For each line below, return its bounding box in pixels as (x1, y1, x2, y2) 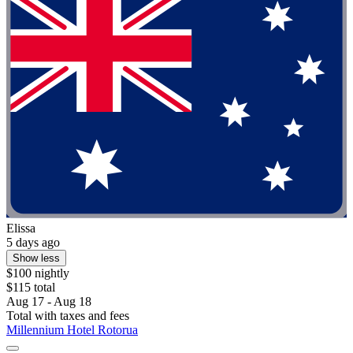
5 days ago (6, 235, 60, 249)
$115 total (6, 280, 55, 294)
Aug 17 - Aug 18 (6, 294, 91, 308)
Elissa (6, 221, 35, 235)
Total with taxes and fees (6, 308, 129, 322)
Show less (13, 251, 60, 264)
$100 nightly (6, 266, 69, 280)
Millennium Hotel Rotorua (6, 322, 138, 336)
